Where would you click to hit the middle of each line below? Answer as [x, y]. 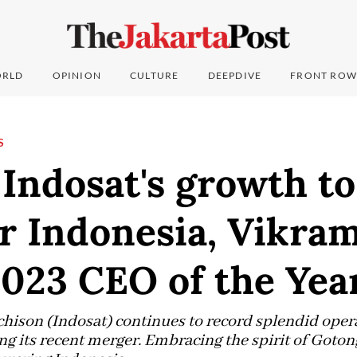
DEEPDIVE [235, 76]
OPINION [77, 76]
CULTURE [155, 76]
